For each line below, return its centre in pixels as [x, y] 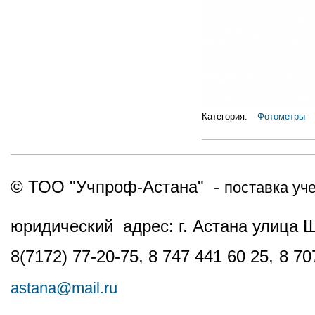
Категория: [226, 117]
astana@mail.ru [64, 288]
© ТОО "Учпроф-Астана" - [117, 186]
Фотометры [281, 117]
